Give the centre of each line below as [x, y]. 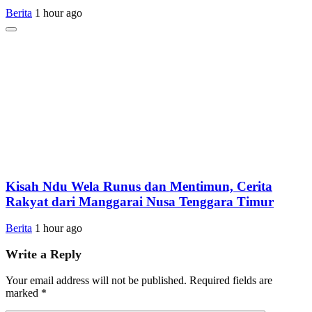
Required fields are [231, 281]
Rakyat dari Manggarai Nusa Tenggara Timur [140, 201]
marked [23, 293]
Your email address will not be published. [96, 281]
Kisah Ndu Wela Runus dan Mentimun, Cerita [139, 186]
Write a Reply [44, 255]
